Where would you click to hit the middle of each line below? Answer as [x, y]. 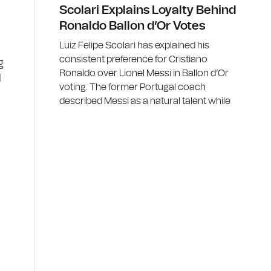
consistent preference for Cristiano [133, 59]
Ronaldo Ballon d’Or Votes [132, 26]
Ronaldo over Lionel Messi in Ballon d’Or [144, 73]
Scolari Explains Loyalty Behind [148, 10]
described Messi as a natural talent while [145, 101]
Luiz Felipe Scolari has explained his [134, 45]
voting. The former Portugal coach [132, 87]
